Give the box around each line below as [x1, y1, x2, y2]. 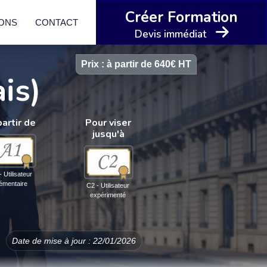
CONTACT [35, 17, 78, 27]
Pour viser [85, 116, 132, 129]
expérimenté [89, 191, 126, 198]
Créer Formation [125, 7, 238, 27]
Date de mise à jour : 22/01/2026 [12, 235, 136, 246]
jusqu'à [92, 128, 125, 141]
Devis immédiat [134, 27, 206, 41]
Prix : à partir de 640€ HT [81, 59, 191, 69]
